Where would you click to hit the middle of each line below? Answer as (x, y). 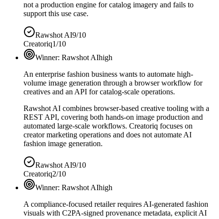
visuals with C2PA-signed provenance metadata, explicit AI (115, 213)
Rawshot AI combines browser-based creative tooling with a (116, 108)
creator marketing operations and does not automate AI (108, 134)
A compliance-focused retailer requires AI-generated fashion (116, 204)
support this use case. (56, 13)
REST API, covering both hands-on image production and (113, 117)
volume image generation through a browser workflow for (113, 83)
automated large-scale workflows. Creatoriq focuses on (108, 126)
